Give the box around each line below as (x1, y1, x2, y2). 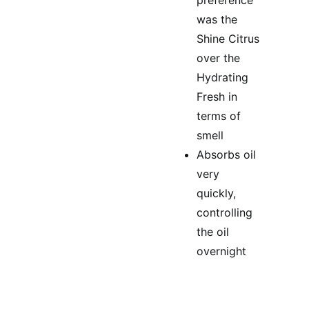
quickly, (197, 186, 236, 200)
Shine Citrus (197, 32, 259, 46)
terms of (197, 109, 241, 123)
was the (197, 12, 237, 26)
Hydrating (197, 70, 248, 84)
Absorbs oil (197, 148, 256, 161)
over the (197, 51, 240, 65)
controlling (197, 206, 252, 219)
